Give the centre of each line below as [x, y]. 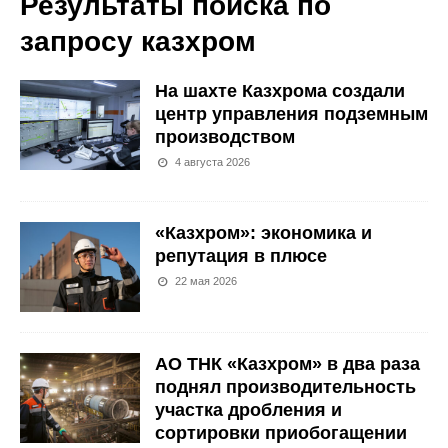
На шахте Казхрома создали [280, 91]
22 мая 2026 [206, 281]
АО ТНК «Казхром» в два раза [287, 364]
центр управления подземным [291, 114]
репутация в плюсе [241, 256]
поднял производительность [285, 387]
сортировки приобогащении [281, 433]
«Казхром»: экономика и [263, 233]
